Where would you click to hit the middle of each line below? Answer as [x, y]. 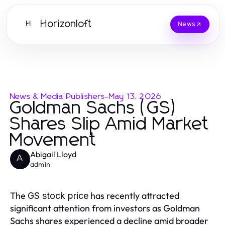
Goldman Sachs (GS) [94, 108]
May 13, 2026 [135, 96]
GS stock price [58, 196]
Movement [53, 141]
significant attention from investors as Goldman [105, 208]
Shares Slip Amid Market [110, 125]
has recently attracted [134, 196]
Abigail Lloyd [53, 154]
